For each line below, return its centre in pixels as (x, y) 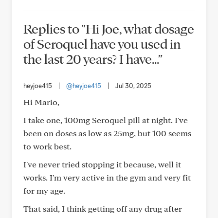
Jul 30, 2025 (133, 86)
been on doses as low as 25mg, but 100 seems (107, 133)
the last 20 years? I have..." (93, 59)
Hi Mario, (41, 102)
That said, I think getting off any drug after (103, 209)
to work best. (47, 146)
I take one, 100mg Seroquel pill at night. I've (106, 120)
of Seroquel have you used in (102, 44)
